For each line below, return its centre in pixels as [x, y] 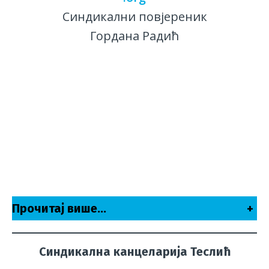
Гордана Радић [134, 36]
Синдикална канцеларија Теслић [134, 252]
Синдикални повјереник [134, 17]
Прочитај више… [59, 209]
